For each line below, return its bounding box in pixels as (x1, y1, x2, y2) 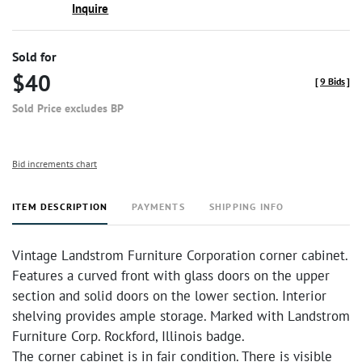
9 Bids (320, 75, 345, 87)
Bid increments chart (12, 158, 97, 170)
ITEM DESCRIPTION (12, 200, 108, 213)
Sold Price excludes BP (12, 101, 124, 116)
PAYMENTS (132, 200, 185, 213)
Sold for (12, 48, 57, 65)
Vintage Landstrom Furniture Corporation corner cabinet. (12, 246, 347, 264)
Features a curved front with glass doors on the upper (12, 267, 330, 284)
